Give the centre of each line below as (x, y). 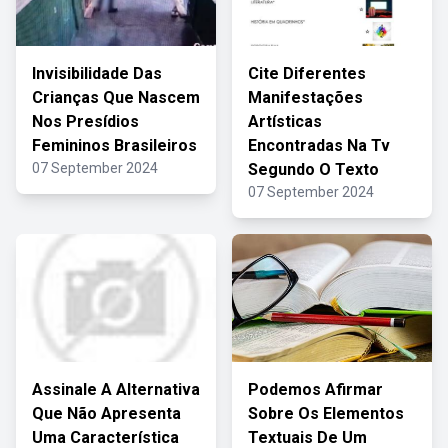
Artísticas (285, 121)
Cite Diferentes (307, 73)
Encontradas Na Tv (319, 145)
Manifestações (305, 97)
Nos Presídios (85, 121)
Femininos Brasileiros (114, 145)
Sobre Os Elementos (326, 413)
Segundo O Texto (313, 169)
